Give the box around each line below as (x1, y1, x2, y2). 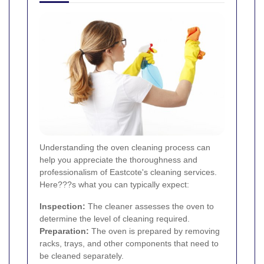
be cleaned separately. (39, 250, 124, 260)
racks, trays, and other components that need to (39, 238, 219, 248)
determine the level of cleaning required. (39, 213, 190, 223)
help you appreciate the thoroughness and (39, 154, 197, 164)
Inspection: (39, 201, 85, 211)
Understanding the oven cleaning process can (39, 142, 210, 152)
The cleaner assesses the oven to (85, 201, 214, 211)
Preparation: (39, 226, 89, 236)
